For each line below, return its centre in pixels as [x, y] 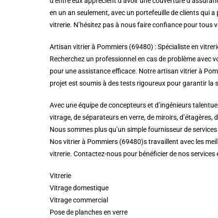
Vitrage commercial [79, 200]
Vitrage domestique [79, 188]
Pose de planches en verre [89, 212]
